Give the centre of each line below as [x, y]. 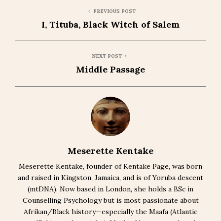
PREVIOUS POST [114, 11]
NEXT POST [107, 56]
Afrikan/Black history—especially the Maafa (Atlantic [110, 212]
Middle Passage [110, 69]
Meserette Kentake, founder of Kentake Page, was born [110, 166]
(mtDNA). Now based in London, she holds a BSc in [110, 189]
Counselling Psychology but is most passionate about [110, 200]
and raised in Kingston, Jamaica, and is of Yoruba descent [110, 178]
